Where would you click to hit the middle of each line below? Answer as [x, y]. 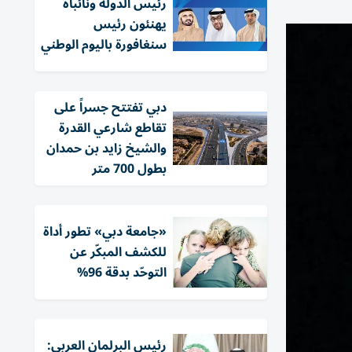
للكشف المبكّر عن [118, 252]
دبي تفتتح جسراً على [110, 108]
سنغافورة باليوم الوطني [104, 45]
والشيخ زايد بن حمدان [106, 148]
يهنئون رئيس [130, 24]
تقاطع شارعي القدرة [113, 128]
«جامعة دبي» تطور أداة [105, 232]
